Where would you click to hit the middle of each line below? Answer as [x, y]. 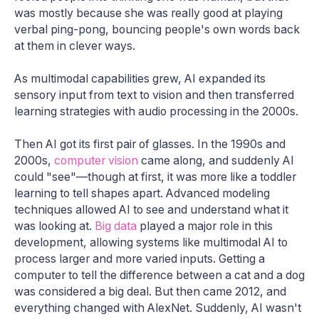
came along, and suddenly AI [216, 161]
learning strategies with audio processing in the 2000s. [156, 112]
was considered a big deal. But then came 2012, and [150, 292]
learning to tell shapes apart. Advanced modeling [142, 194]
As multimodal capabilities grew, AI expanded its [140, 79]
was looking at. [54, 226]
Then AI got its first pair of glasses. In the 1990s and [150, 145]
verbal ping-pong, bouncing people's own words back [157, 30]
